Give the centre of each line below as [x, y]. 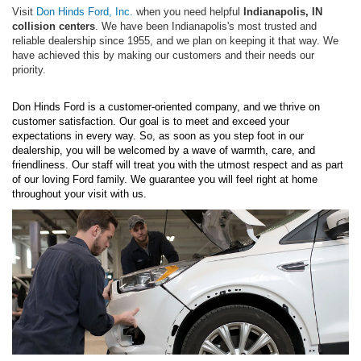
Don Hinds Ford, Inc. [85, 11]
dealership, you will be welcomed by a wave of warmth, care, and [164, 150]
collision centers [54, 26]
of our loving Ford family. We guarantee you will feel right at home [165, 179]
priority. [29, 69]
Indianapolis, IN [283, 11]
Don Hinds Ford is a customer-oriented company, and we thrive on [166, 106]
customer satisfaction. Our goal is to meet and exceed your [151, 121]
